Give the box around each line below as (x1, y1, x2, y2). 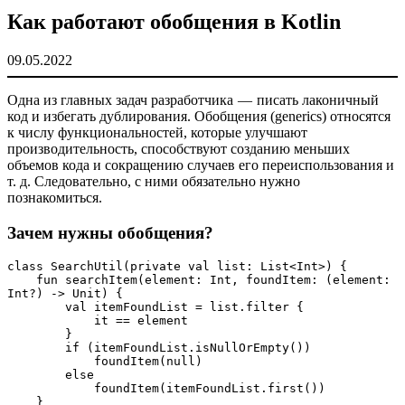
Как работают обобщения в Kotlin (7, 9, 341, 33)
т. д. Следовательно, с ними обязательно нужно (7, 173, 300, 189)
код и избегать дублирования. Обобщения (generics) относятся (7, 108, 391, 124)
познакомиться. (7, 189, 106, 205)
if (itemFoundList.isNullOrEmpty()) (65, 341, 311, 355)
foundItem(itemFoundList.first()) (94, 381, 325, 396)
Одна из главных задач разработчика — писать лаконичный (7, 91, 379, 108)
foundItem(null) (94, 354, 202, 369)
